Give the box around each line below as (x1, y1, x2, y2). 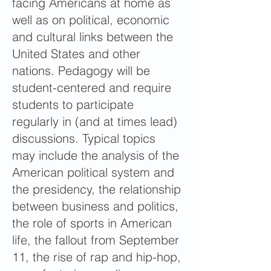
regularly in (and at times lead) (12, 114, 177, 129)
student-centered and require (12, 80, 171, 95)
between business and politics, (12, 198, 178, 214)
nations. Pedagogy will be (12, 63, 150, 78)
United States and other (12, 46, 140, 61)
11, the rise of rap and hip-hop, (12, 249, 181, 264)
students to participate (12, 97, 134, 112)
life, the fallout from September (12, 232, 179, 247)
